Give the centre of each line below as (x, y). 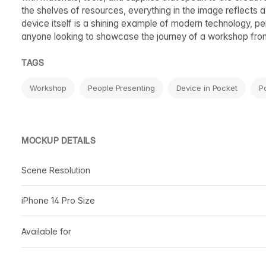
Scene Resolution (56, 170)
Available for (46, 231)
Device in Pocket (207, 88)
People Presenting (121, 88)
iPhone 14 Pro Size (58, 200)
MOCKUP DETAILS (58, 140)
